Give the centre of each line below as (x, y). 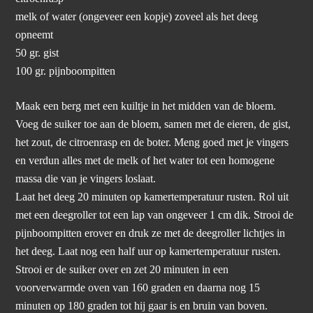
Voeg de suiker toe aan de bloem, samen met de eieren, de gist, (153, 125)
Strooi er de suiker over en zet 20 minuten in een (122, 270)
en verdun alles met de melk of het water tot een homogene (145, 161)
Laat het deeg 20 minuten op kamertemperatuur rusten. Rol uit (152, 197)
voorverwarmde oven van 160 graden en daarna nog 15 (138, 288)
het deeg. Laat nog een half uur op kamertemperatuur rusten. (148, 252)
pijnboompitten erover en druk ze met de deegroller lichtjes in (151, 234)
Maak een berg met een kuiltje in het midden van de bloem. (146, 107)
